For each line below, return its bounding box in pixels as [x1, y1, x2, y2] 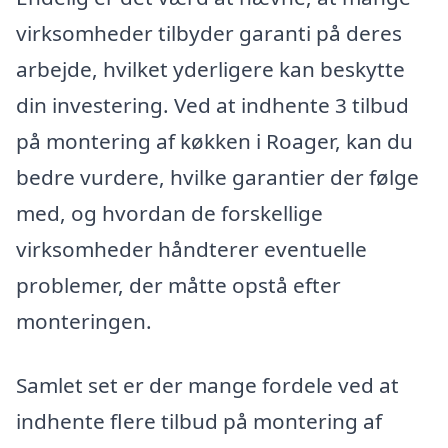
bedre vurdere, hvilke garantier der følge [16, 163, 419, 192]
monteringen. [16, 307, 152, 336]
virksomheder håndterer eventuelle [16, 235, 367, 264]
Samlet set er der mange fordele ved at [16, 371, 399, 400]
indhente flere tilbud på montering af [16, 407, 382, 436]
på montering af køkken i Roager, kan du [16, 127, 413, 156]
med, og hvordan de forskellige [16, 199, 323, 228]
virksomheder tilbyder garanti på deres [16, 19, 402, 48]
